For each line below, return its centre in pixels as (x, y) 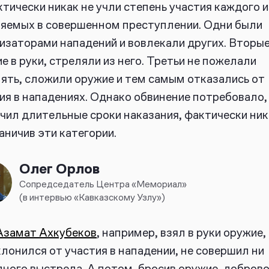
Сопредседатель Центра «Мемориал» (103, 184)
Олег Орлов (59, 169)
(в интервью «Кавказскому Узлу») (92, 197)
